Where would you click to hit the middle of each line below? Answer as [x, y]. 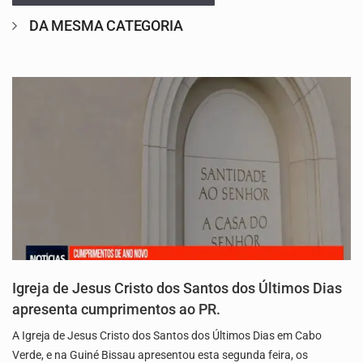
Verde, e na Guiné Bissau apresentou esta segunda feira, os [160, 354]
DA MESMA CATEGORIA [106, 26]
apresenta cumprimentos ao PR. [116, 309]
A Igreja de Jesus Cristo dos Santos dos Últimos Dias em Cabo [167, 335]
